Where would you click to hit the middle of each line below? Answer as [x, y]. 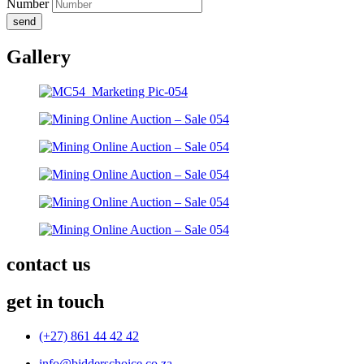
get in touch [55, 302]
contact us [48, 264]
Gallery [39, 56]
